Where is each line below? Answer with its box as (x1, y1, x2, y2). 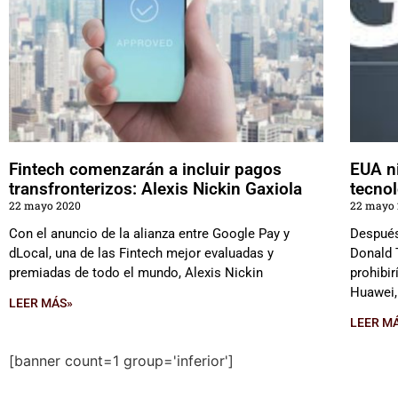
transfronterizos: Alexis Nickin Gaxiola (9, 179, 302, 200)
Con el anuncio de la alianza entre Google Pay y (9, 226, 290, 243)
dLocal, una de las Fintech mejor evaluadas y (9, 245, 274, 262)
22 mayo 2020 (9, 198, 81, 213)
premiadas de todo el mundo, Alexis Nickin (9, 265, 263, 282)
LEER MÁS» (9, 296, 73, 311)
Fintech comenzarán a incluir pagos (9, 159, 282, 180)
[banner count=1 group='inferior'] (9, 352, 234, 370)
